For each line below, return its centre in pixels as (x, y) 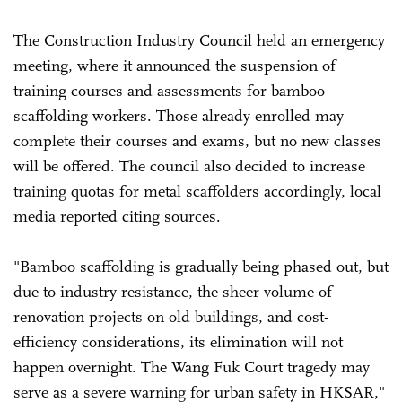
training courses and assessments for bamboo (169, 90)
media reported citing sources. (117, 216)
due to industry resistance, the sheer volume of (173, 291)
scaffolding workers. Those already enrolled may (179, 115)
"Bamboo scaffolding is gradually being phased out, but (201, 266)
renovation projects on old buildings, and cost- (171, 316)
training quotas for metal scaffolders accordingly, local (197, 191)
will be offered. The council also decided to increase (189, 166)
